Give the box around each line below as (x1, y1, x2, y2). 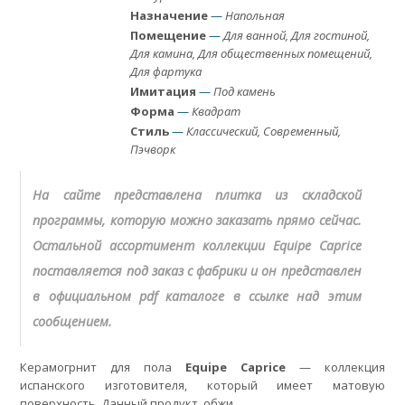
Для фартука (129, 62, 202, 80)
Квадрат (191, 102, 240, 119)
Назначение (129, 6, 208, 24)
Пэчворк (129, 140, 175, 157)
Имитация (129, 82, 196, 99)
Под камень (212, 82, 276, 99)
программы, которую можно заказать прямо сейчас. (33, 211, 362, 229)
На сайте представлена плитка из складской (33, 185, 362, 203)
